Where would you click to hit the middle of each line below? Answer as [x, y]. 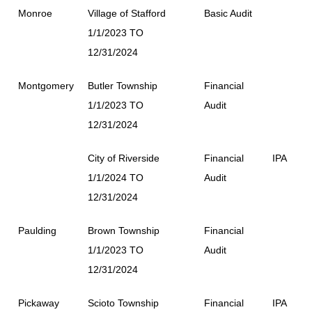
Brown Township [124, 231]
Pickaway [39, 303]
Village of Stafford [127, 13]
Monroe [35, 13]
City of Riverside [124, 158]
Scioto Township [123, 303]
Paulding [37, 231]
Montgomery [46, 86]
